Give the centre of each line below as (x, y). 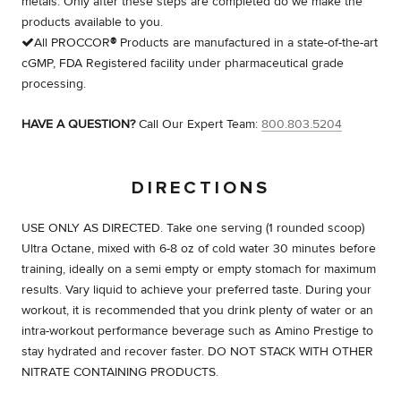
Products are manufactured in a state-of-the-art (247, 43)
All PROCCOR (72, 43)
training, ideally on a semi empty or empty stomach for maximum (199, 269)
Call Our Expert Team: (200, 124)
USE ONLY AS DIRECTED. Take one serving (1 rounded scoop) (193, 228)
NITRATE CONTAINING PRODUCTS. (120, 372)
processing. (54, 84)
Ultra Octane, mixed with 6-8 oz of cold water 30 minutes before (199, 248)
